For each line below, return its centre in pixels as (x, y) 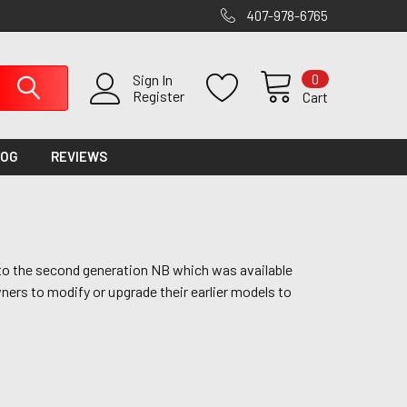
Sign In (153, 79)
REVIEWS (79, 156)
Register (159, 96)
